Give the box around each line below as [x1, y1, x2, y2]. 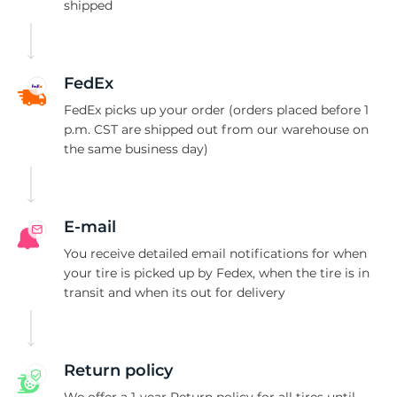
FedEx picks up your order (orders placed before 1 [64, 101, 369, 118]
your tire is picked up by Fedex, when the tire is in [64, 264, 370, 281]
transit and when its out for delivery [64, 284, 285, 300]
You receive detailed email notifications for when [64, 245, 367, 261]
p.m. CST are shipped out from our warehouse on [64, 121, 369, 137]
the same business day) [64, 140, 208, 157]
